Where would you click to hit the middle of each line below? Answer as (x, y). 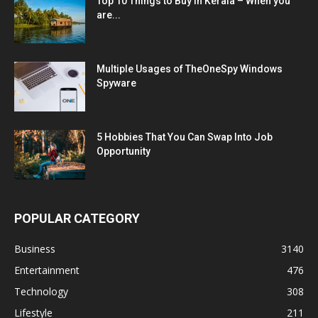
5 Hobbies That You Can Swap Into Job (185, 137)
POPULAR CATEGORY (77, 218)
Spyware (116, 83)
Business (35, 248)
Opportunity (124, 151)
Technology (41, 291)
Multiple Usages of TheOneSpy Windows (190, 68)
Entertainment (47, 270)
